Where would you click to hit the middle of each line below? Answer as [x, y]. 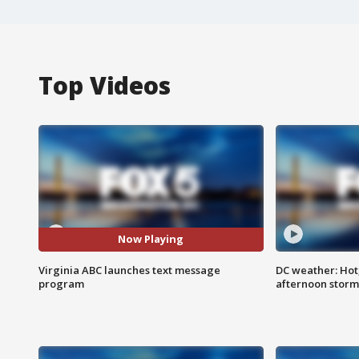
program [61, 283]
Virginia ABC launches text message [129, 270]
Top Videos [105, 85]
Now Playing [151, 239]
